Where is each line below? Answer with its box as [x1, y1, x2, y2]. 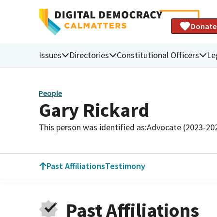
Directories [69, 49, 109, 61]
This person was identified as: [39, 121, 147, 133]
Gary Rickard [39, 97, 150, 122]
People [39, 88, 62, 98]
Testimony [105, 160, 145, 171]
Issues [39, 49, 62, 61]
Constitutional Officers [117, 49, 199, 61]
